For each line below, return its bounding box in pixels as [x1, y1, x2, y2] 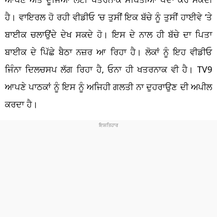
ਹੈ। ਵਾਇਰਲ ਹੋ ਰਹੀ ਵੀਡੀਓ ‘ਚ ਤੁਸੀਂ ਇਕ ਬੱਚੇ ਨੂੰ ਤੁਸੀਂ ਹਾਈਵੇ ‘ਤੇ [5, 11, 212, 23]
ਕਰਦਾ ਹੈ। [5, 98, 38, 110]
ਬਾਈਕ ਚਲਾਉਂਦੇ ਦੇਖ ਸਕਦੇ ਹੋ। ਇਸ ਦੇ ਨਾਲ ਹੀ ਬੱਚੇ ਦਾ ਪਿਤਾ [5, 28, 212, 40]
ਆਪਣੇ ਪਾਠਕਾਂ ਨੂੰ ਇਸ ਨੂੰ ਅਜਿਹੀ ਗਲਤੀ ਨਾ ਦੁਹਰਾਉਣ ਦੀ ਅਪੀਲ [5, 80, 212, 93]
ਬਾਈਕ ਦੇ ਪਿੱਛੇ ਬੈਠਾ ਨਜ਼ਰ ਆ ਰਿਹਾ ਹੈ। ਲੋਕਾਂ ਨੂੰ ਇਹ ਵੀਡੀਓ [5, 46, 212, 58]
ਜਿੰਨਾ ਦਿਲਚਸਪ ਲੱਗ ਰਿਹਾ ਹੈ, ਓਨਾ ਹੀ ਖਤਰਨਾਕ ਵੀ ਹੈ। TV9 [5, 63, 212, 75]
